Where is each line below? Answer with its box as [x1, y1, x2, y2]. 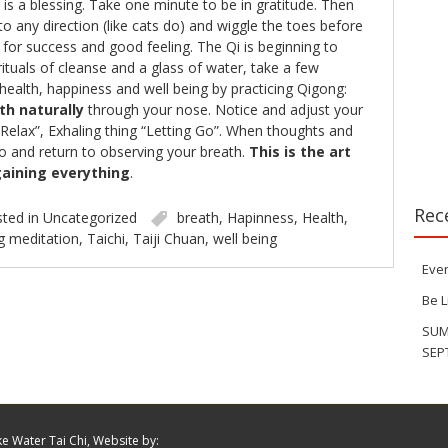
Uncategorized [42, 208, 137, 227]
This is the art [248, 142, 351, 161]
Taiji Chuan [132, 229, 205, 248]
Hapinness [226, 208, 294, 227]
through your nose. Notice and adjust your [87, 100, 363, 119]
